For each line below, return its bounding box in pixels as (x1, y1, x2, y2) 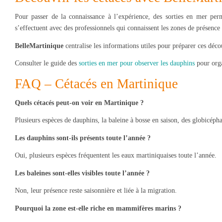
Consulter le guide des (15, 59, 79, 67)
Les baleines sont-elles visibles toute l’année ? (15, 169, 150, 177)
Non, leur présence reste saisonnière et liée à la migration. (15, 187, 177, 195)
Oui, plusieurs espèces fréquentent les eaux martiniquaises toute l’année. (15, 152, 217, 160)
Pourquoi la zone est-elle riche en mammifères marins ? (15, 204, 181, 212)
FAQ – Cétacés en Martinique (15, 76, 178, 91)
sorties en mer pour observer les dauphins (79, 59, 195, 67)
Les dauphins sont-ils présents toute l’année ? (15, 134, 151, 142)
